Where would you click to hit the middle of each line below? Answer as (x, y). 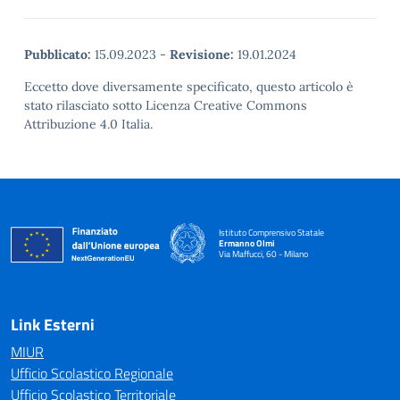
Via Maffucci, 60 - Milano (263, 254)
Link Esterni (53, 325)
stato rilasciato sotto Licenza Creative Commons (166, 105)
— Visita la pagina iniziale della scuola (287, 263)
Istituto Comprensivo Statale (271, 232)
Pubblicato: (58, 54)
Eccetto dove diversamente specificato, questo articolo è (189, 87)
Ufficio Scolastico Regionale (92, 373)
